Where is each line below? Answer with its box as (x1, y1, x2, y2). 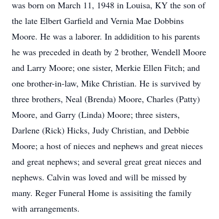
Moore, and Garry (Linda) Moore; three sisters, (12, 109, 180, 120)
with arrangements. (12, 202, 80, 214)
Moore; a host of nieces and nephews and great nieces (12, 140, 203, 152)
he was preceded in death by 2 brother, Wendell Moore (12, 46, 206, 58)
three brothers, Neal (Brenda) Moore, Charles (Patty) (12, 93, 200, 105)
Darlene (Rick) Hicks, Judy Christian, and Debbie (12, 124, 189, 136)
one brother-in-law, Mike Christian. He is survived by (12, 77, 201, 89)
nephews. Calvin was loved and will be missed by (12, 171, 187, 183)
